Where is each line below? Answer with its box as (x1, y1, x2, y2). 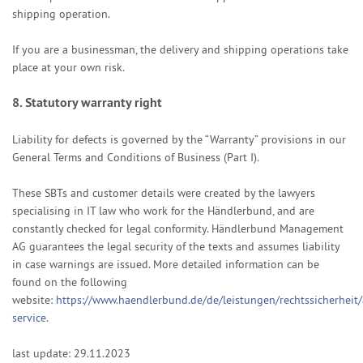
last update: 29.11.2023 (12, 346, 130, 361)
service (12, 310, 46, 325)
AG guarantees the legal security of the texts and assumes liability (12, 239, 340, 254)
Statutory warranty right (25, 94, 162, 111)
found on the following (12, 275, 127, 289)
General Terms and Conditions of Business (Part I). (12, 150, 262, 164)
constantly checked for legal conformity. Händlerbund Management (12, 221, 344, 236)
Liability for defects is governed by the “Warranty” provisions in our (12, 132, 346, 147)
